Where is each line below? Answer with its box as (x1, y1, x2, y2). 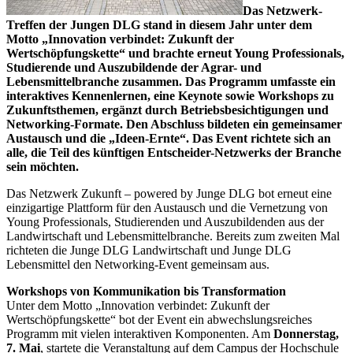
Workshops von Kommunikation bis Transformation (6, 284, 289, 299)
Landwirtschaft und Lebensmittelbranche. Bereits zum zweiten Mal (6, 229, 340, 243)
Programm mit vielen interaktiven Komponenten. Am (6, 327, 273, 341)
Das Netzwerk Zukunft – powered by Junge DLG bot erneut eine (6, 187, 332, 201)
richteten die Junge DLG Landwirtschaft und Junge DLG (6, 243, 292, 258)
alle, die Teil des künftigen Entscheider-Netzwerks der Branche (6, 146, 341, 160)
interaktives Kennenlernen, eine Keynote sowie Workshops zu (6, 89, 334, 103)
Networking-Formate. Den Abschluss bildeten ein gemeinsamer (6, 117, 342, 132)
